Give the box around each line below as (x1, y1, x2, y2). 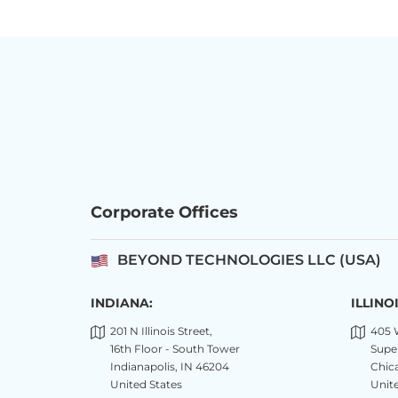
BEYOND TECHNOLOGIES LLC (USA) (117, 251, 381, 269)
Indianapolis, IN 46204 (110, 360, 229, 374)
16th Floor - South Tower (110, 342, 240, 356)
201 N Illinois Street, (110, 324, 212, 338)
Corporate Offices (91, 203, 238, 223)
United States (110, 378, 182, 392)
